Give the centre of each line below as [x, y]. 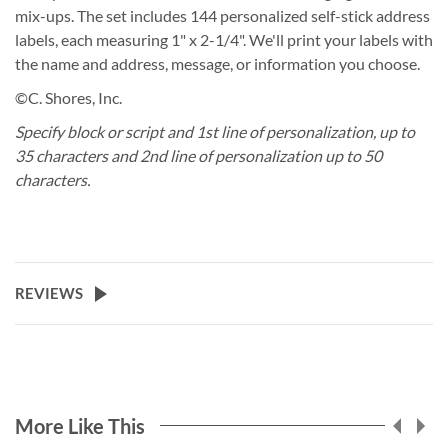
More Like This [80, 425]
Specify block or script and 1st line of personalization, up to [215, 131]
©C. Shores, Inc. [68, 97]
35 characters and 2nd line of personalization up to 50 [198, 155]
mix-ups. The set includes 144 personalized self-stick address [222, 15]
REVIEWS [49, 292]
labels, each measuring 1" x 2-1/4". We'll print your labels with [224, 39]
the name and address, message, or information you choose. [217, 63]
